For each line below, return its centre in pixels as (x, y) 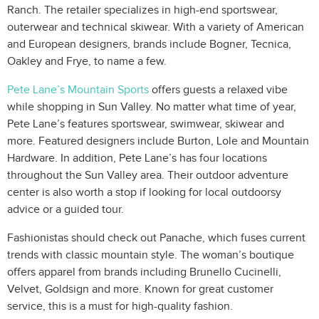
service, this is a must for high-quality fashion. (120, 306)
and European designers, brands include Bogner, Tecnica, (149, 44)
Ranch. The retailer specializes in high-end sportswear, (142, 10)
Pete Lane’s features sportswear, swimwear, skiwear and (146, 124)
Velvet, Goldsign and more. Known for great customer (140, 289)
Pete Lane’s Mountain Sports (78, 90)
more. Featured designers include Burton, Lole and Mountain (158, 141)
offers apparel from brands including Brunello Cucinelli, (144, 272)
